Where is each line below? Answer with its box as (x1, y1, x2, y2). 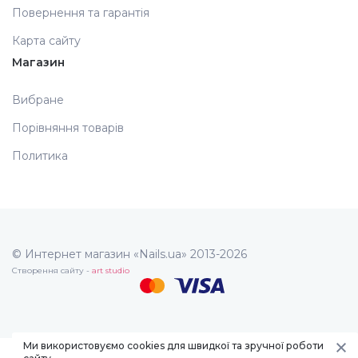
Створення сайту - (12, 265, 92, 276)
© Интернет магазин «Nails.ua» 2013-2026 (12, 247, 247, 262)
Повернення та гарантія (12, 6, 149, 21)
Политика (12, 149, 68, 164)
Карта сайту (12, 34, 81, 49)
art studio (92, 265, 129, 276)
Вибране (12, 93, 64, 108)
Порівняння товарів (12, 121, 124, 136)
